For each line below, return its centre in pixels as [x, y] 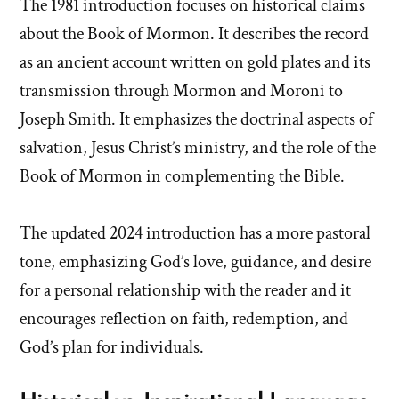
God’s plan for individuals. [112, 347]
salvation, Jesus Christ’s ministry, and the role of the [198, 147]
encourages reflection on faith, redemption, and [184, 318]
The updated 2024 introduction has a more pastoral [195, 233]
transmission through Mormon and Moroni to [181, 90]
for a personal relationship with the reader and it [185, 290]
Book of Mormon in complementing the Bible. [182, 176]
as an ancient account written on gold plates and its [195, 62]
